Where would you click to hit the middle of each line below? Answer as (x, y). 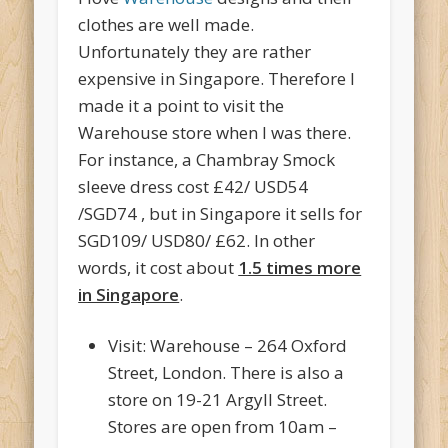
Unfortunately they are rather (195, 52)
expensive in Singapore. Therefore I (217, 79)
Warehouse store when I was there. (215, 133)
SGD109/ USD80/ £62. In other (197, 241)
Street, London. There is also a (226, 373)
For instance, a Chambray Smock (207, 160)
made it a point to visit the (181, 106)
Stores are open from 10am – (223, 427)
